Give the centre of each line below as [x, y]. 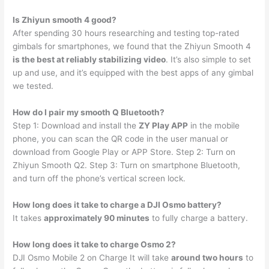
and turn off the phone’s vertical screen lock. [99, 179]
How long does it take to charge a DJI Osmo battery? [117, 205]
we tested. [33, 86]
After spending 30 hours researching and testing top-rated [126, 33]
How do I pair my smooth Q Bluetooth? [89, 113]
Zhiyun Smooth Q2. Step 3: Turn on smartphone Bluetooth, [127, 165]
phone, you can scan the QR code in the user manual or [121, 139]
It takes [29, 218]
